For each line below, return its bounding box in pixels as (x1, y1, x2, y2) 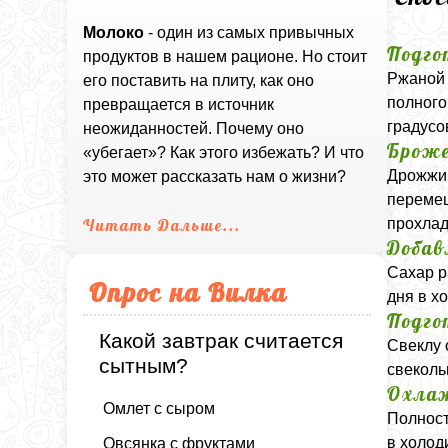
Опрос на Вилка (89, 276, 288, 309)
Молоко (83, 24, 145, 42)
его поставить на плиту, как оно (83, 72, 315, 90)
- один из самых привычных (144, 24, 355, 42)
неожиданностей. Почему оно (83, 120, 305, 138)
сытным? (99, 354, 189, 378)
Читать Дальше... (83, 215, 242, 236)
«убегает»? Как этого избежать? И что (83, 144, 365, 162)
